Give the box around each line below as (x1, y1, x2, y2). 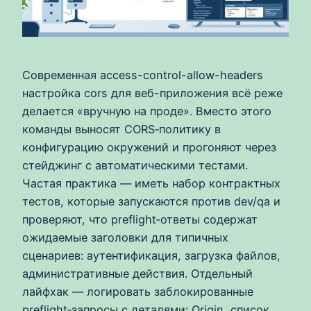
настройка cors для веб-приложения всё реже (22, 85, 283, 100)
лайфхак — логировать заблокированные (22, 284, 253, 299)
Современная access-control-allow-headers (22, 67, 263, 82)
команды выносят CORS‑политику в (22, 121, 221, 136)
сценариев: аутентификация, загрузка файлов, (22, 248, 280, 262)
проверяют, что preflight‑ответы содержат (22, 212, 258, 226)
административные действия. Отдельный (22, 266, 253, 280)
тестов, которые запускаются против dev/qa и (22, 194, 280, 208)
